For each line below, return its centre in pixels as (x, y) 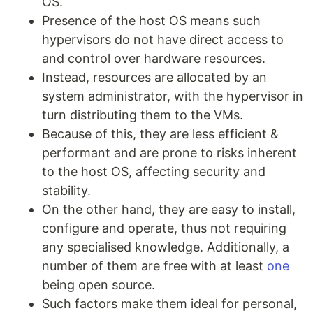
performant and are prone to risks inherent (169, 152)
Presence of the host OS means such (151, 20)
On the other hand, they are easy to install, (169, 209)
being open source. (99, 284)
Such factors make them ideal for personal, (169, 303)
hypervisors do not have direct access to (163, 39)
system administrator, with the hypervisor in (173, 96)
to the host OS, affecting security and (154, 171)
